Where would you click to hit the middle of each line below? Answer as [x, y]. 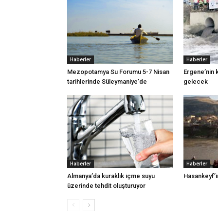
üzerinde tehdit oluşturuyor [106, 186]
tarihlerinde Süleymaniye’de [107, 82]
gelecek [196, 82]
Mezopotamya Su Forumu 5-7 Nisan [118, 72]
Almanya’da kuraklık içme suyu [111, 176]
